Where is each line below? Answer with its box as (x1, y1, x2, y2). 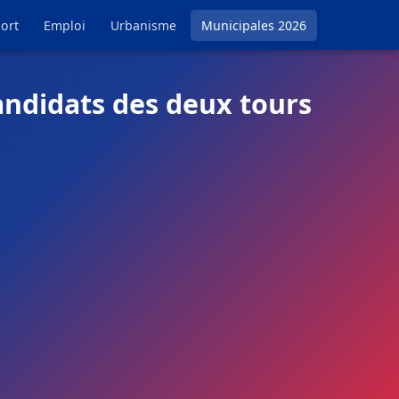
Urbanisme (110, 17, 176, 34)
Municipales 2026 (201, 17, 306, 34)
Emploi (44, 17, 85, 34)
